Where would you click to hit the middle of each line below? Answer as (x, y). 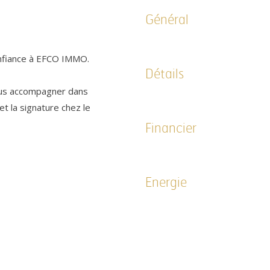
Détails (165, 74)
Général (167, 20)
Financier (171, 129)
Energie (166, 183)
